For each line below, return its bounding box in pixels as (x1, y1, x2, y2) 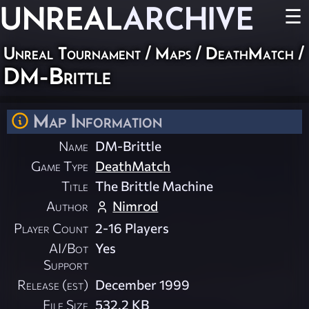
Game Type (31, 157, 89, 175)
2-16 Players (95, 219, 170, 237)
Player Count (14, 219, 89, 237)
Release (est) (17, 276, 89, 293)
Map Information (33, 110, 162, 132)
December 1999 (95, 276, 190, 293)
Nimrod (112, 197, 159, 215)
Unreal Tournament (3, 43, 141, 63)
